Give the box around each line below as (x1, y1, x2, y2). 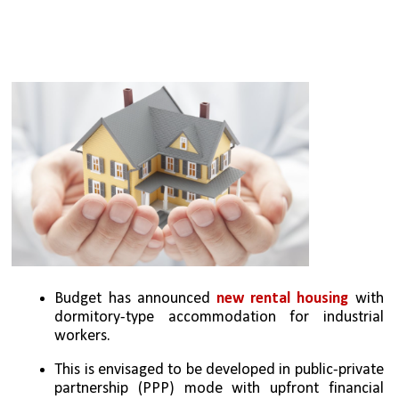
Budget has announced (54, 290, 216, 308)
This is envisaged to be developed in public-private (54, 362, 384, 379)
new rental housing (216, 290, 349, 308)
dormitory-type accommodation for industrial (54, 309, 384, 327)
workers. (54, 328, 115, 346)
